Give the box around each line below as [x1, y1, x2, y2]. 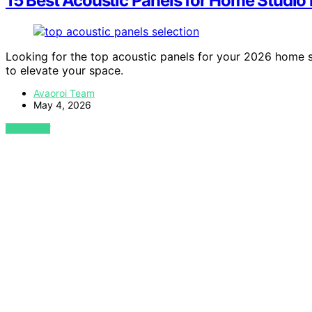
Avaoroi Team [33, 87, 95, 100]
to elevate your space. [6, 63, 123, 78]
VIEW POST [6, 123, 51, 134]
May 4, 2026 [33, 99, 91, 111]
